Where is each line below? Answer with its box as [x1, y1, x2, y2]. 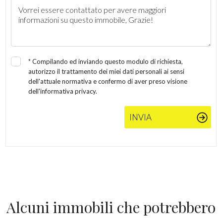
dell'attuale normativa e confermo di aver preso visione [28, 77, 188, 85]
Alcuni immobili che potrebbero [6, 197, 216, 217]
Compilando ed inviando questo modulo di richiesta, [32, 57, 183, 65]
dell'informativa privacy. [28, 87, 98, 95]
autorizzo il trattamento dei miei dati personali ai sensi [28, 67, 185, 75]
